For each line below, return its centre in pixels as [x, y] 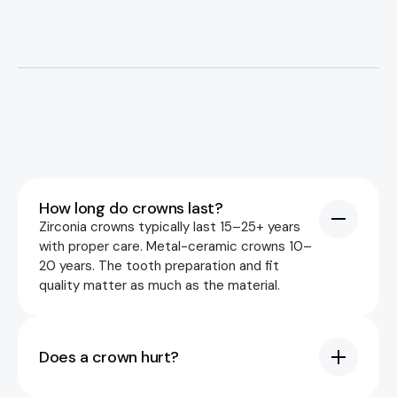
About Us [61, 316]
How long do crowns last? [131, 208]
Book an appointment [183, 186]
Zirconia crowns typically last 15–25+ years [170, 226]
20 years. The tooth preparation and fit [159, 265]
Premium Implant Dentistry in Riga [198, 151]
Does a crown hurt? [109, 357]
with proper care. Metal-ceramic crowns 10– [175, 246]
